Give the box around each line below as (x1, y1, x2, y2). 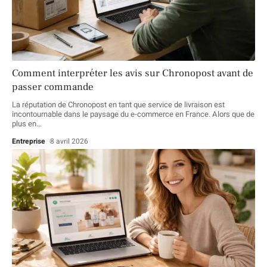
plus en (12, 118, 36, 130)
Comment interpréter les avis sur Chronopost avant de (12, 67, 253, 80)
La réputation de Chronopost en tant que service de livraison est (12, 99, 225, 111)
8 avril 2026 (50, 136, 89, 147)
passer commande (12, 80, 94, 94)
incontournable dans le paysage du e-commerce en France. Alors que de (12, 108, 254, 120)
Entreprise (12, 136, 45, 147)
